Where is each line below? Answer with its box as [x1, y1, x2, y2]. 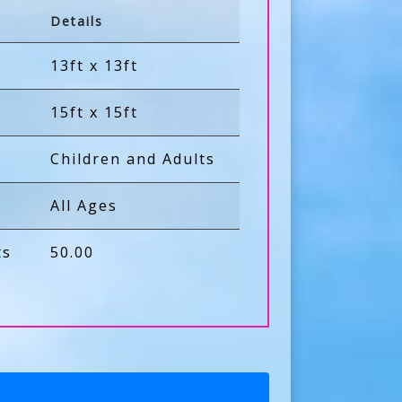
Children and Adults [50, 149, 216, 169]
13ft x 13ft [50, 56, 139, 75]
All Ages [50, 196, 118, 215]
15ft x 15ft [50, 102, 139, 122]
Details [50, 13, 104, 30]
